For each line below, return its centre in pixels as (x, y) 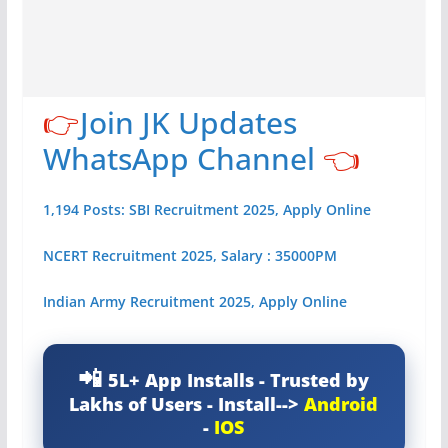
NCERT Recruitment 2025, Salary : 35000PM (189, 255)
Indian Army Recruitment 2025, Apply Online (194, 301)
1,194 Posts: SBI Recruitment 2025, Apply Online (208, 209)
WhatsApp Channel (178, 158)
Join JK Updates (188, 122)
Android (341, 403)
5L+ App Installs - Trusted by (239, 379)
